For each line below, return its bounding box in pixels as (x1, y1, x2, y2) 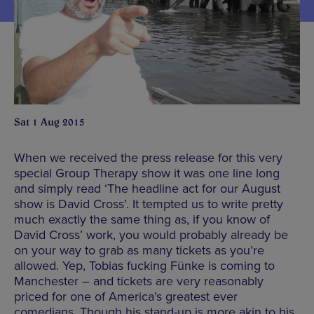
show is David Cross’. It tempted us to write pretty (14, 196, 283, 212)
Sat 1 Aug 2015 (14, 115, 85, 128)
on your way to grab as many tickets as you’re (14, 242, 264, 258)
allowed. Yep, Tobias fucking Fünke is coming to (14, 257, 275, 273)
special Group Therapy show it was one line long (14, 165, 280, 181)
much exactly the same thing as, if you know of (14, 211, 270, 227)
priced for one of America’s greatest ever (14, 288, 238, 304)
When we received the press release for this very (14, 149, 282, 165)
